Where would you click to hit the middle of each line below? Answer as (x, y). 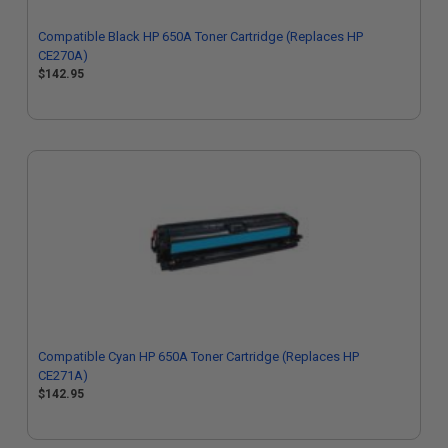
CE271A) (63, 375)
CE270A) (63, 55)
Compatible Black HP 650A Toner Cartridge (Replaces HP (200, 36)
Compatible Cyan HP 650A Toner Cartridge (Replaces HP (198, 356)
